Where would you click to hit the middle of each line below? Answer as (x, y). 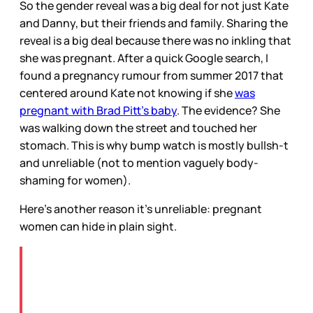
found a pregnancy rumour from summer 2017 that (152, 76)
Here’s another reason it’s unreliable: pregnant (141, 209)
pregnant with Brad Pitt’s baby (98, 111)
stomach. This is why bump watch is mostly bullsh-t (154, 146)
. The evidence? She (228, 111)
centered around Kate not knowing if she (127, 93)
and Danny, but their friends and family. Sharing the (154, 23)
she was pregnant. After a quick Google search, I (144, 58)
